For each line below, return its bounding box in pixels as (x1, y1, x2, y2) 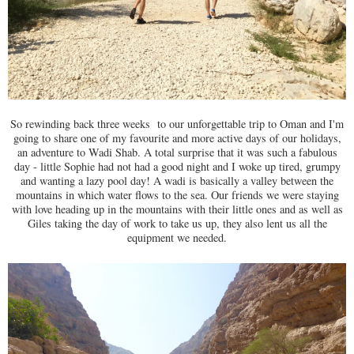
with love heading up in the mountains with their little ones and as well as (11, 201, 343, 217)
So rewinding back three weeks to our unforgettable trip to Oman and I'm (10, 116, 344, 132)
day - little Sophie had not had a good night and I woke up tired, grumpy (13, 159, 341, 175)
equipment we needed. (127, 230, 227, 246)
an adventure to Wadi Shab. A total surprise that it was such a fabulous (17, 145, 337, 160)
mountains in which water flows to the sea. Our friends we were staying (15, 187, 339, 203)
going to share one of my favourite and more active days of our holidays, (13, 130, 341, 146)
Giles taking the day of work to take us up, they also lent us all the (27, 216, 327, 232)
